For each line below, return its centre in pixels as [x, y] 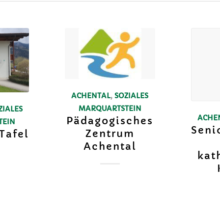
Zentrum [110, 134]
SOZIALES [132, 96]
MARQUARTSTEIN [110, 108]
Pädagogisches [110, 121]
